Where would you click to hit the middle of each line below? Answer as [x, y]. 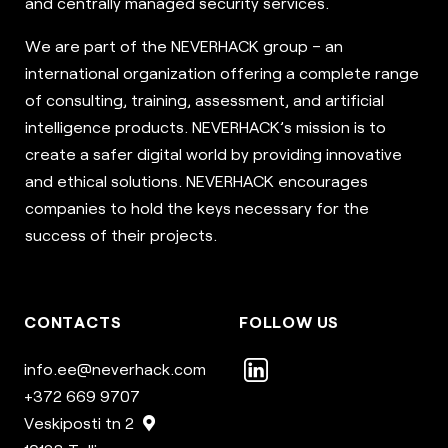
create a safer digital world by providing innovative [213, 154]
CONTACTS [73, 322]
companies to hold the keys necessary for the [197, 208]
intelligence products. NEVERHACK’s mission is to [205, 127]
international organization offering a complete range [222, 73]
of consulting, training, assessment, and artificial [204, 100]
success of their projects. [121, 235]
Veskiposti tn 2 [81, 423]
